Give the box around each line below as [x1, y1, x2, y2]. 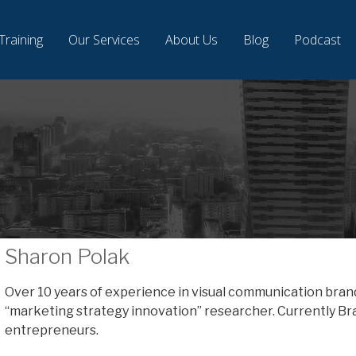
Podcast [293, 31, 341, 48]
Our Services [68, 31, 140, 48]
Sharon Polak [5, 244, 130, 269]
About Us [164, 31, 218, 48]
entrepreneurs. [5, 323, 101, 338]
